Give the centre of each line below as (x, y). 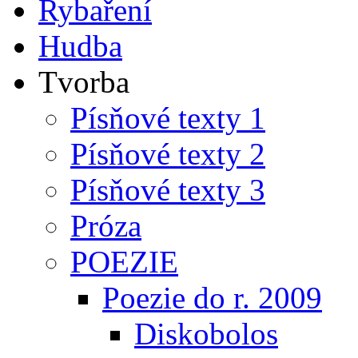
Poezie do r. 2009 (212, 297)
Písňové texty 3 (168, 189)
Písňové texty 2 (168, 153)
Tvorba (84, 82)
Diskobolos (206, 333)
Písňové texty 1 (168, 117)
